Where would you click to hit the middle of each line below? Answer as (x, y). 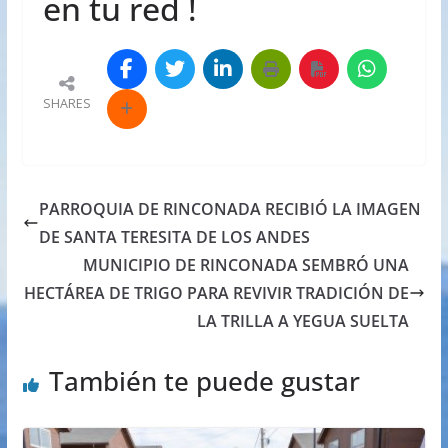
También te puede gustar (204, 380)
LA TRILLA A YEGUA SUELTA (303, 320)
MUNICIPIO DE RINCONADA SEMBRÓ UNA (246, 264)
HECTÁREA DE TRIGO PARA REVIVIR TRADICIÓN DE (217, 292)
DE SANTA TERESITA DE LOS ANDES (174, 236)
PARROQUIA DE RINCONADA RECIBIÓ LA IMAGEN (229, 208)
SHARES (66, 103)
